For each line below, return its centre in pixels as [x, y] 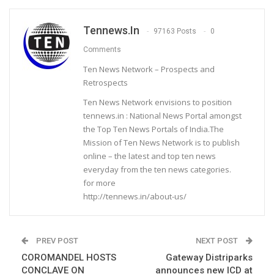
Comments [102, 49]
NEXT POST [218, 240]
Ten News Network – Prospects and [149, 69]
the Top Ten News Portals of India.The [154, 129]
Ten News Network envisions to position [157, 102]
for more [99, 183]
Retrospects [106, 82]
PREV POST [56, 240]
